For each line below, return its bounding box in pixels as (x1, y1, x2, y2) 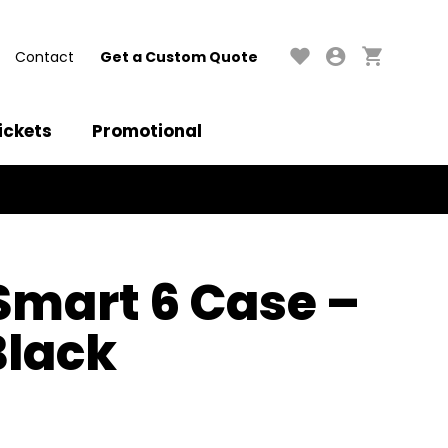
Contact (15, 46, 74, 67)
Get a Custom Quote (100, 46, 258, 67)
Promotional (92, 119, 202, 143)
